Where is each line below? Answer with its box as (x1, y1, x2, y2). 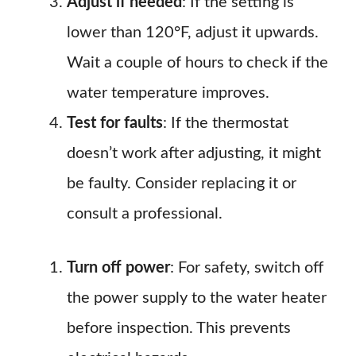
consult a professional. (67, 206, 222, 222)
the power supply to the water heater (67, 290, 327, 306)
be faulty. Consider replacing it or (67, 176, 296, 192)
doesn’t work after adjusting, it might (67, 145, 321, 161)
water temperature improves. (67, 85, 269, 101)
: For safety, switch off (170, 260, 323, 276)
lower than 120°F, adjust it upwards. (67, 25, 319, 41)
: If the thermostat (163, 115, 288, 131)
